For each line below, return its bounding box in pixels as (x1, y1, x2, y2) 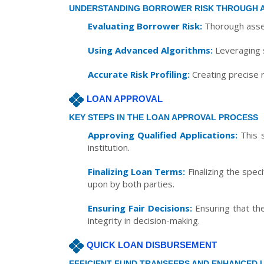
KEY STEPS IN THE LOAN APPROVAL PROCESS (69, 113, 258, 122)
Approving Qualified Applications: (88, 129, 238, 141)
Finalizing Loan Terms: (88, 166, 186, 177)
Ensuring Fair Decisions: (88, 202, 192, 214)
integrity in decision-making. (88, 214, 200, 226)
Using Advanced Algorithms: (88, 44, 213, 56)
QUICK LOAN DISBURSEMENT (87, 240, 217, 250)
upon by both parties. (88, 178, 174, 190)
